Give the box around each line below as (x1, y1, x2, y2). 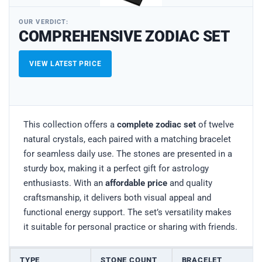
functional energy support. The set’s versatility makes (23, 206, 232, 218)
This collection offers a (23, 119, 117, 130)
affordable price (105, 177, 167, 188)
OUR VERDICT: (19, 18, 69, 26)
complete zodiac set (117, 119, 196, 130)
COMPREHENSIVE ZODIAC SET (19, 27, 230, 46)
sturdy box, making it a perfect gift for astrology (23, 163, 209, 174)
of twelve (196, 119, 234, 130)
